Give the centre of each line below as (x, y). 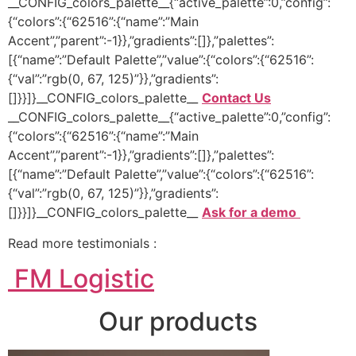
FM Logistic (81, 278)
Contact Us (236, 98)
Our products (178, 321)
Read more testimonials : (82, 243)
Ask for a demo (249, 213)
